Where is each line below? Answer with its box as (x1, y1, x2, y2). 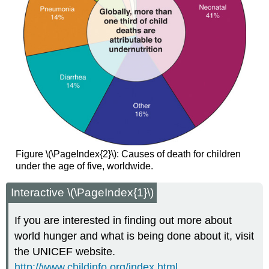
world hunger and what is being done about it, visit (14, 230, 255, 243)
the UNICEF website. (14, 246, 116, 258)
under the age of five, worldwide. (15, 160, 153, 171)
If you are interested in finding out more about (14, 214, 232, 227)
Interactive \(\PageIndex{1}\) (11, 186, 154, 199)
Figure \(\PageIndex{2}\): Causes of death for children (15, 148, 241, 159)
